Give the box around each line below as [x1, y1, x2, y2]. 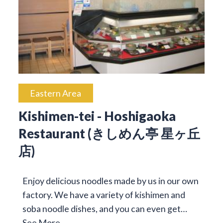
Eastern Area [30, 87, 82, 99]
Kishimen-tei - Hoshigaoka [18, 108, 176, 123]
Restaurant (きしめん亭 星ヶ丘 [18, 125, 200, 141]
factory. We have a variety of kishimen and [22, 189, 185, 200]
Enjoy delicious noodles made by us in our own [22, 175, 199, 186]
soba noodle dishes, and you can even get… [22, 203, 187, 214]
